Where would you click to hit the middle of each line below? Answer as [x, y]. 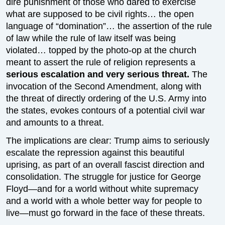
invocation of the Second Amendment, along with [104, 86]
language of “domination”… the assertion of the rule [109, 26]
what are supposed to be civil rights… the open [100, 14]
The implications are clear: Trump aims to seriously [108, 141]
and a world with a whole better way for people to [104, 201]
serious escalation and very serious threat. [99, 74]
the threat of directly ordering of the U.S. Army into [106, 98]
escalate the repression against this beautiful [95, 153]
